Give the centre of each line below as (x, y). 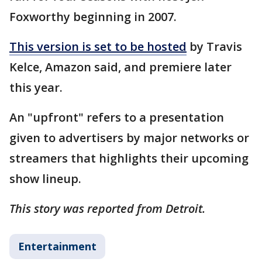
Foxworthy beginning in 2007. (94, 17)
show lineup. (47, 179)
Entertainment (57, 247)
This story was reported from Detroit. (109, 209)
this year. (37, 88)
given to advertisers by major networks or (129, 138)
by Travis (214, 47)
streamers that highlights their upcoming (129, 158)
